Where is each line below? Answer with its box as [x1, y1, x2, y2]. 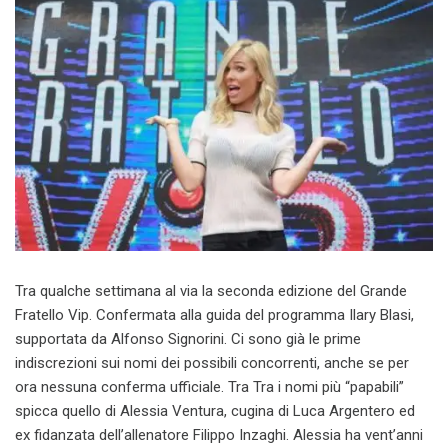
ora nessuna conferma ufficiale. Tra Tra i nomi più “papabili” [15, 378, 404, 397]
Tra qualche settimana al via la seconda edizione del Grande [15, 282, 407, 301]
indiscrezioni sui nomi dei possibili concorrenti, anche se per [15, 354, 409, 373]
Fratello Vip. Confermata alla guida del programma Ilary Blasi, [15, 306, 414, 325]
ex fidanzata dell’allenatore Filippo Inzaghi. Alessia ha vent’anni [15, 426, 423, 445]
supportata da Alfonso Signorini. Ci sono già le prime [15, 330, 361, 349]
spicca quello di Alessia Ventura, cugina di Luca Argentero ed [15, 402, 415, 421]
